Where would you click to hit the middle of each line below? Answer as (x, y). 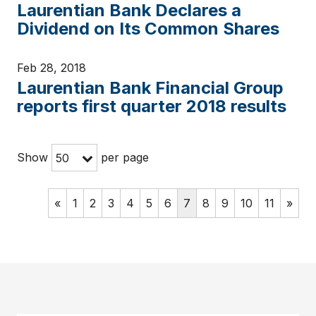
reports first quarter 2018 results (152, 106)
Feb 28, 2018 (51, 68)
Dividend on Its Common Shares (148, 29)
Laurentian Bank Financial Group (150, 88)
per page (123, 157)
